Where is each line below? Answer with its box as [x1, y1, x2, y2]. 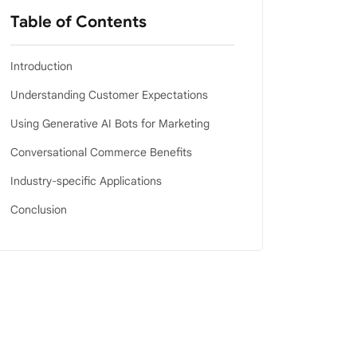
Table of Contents [10, 11, 147, 32]
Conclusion [10, 202, 67, 217]
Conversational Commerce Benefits [10, 144, 192, 159]
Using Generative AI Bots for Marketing [10, 116, 210, 131]
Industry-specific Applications [10, 173, 162, 188]
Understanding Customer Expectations [10, 87, 208, 102]
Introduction [10, 58, 73, 73]
